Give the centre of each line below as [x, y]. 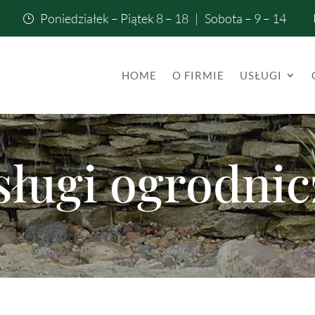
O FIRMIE [198, 75]
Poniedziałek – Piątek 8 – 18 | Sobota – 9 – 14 [163, 18]
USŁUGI [261, 75]
